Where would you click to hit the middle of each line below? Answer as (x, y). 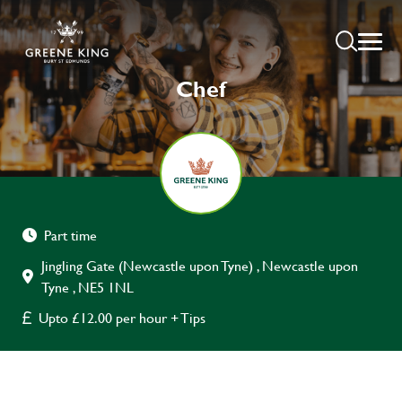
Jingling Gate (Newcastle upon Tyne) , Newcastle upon (200, 266)
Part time (70, 235)
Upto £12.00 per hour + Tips (122, 318)
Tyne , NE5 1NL (87, 287)
